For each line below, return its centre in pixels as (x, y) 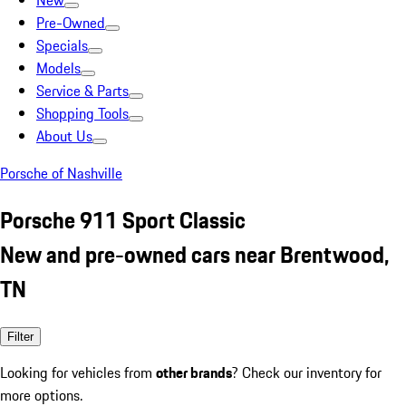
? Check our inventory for (307, 372)
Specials (62, 45)
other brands (194, 372)
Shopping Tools (82, 113)
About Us (64, 136)
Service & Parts (82, 91)
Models (58, 68)
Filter (20, 336)
